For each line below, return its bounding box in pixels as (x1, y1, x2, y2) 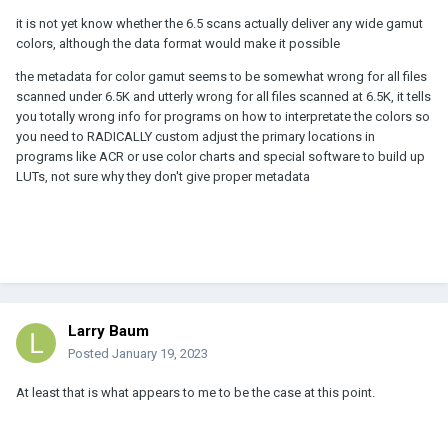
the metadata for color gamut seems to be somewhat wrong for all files (16, 68, 427, 84)
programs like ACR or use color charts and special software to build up (16, 148, 425, 164)
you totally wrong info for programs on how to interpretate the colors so (16, 108, 430, 124)
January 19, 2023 (112, 345, 208, 361)
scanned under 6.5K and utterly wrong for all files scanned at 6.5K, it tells (16, 88, 431, 104)
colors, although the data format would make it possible (16, 35, 340, 51)
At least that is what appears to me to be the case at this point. (16, 384, 375, 400)
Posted (68, 345, 112, 361)
